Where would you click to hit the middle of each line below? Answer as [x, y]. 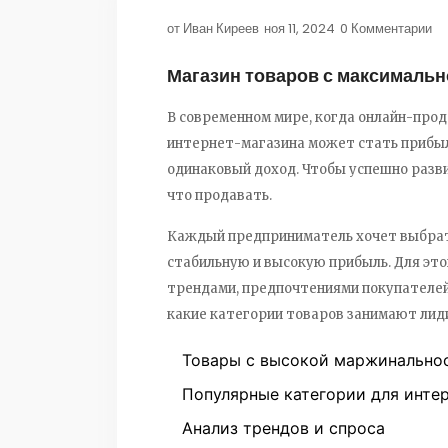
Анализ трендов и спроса [283, 427]
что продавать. [219, 195]
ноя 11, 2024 [299, 28]
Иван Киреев [221, 28]
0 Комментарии [386, 28]
